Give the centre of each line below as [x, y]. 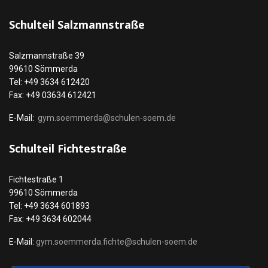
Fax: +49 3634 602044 [50, 219]
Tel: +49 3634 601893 [49, 206]
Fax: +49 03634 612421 [53, 95]
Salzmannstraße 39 [47, 56]
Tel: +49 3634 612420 [49, 82]
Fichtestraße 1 [36, 179]
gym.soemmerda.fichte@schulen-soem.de [117, 242]
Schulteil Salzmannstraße [77, 25]
